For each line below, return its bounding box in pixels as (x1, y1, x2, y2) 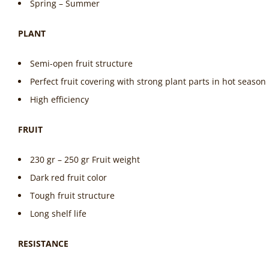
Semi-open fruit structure (30, 58, 133, 69)
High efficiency (30, 94, 89, 105)
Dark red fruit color (30, 172, 107, 183)
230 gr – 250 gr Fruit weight (30, 154, 140, 165)
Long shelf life (30, 208, 86, 219)
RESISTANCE (18, 238, 68, 249)
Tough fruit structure (30, 190, 115, 201)
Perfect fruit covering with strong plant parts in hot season (30, 76, 266, 87)
